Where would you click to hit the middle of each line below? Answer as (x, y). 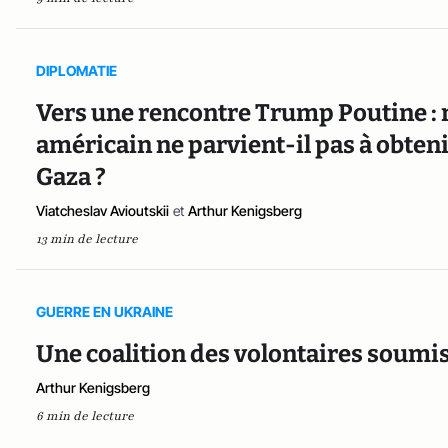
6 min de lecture (85, 416)
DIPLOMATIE (76, 70)
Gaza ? (71, 177)
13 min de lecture (87, 239)
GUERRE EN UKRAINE (104, 311)
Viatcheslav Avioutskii (102, 210)
